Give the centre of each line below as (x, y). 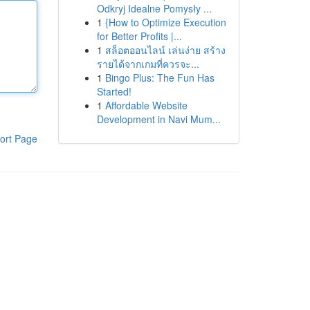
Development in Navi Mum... (158, 119)
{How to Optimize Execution (165, 22)
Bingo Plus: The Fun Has (159, 77)
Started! (114, 91)
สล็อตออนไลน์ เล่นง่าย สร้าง (165, 50)
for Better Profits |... (139, 36)
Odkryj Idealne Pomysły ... (154, 8)
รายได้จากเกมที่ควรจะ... (148, 64)
